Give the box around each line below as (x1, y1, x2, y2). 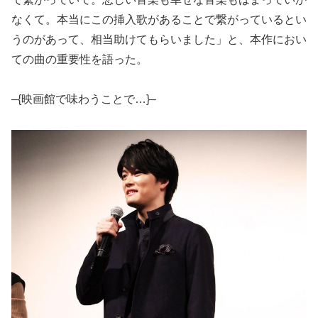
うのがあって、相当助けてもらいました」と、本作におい (11, 33, 307, 45)
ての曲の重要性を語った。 (11, 53, 148, 65)
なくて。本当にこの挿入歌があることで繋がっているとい (11, 13, 307, 26)
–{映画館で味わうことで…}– (11, 93, 156, 106)
